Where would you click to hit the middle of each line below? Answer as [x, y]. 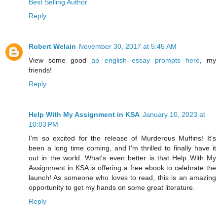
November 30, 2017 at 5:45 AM [128, 47]
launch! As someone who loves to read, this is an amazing [122, 178]
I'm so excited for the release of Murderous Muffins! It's [122, 138]
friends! [40, 70]
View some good [60, 60]
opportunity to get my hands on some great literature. [112, 188]
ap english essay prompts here [146, 60]
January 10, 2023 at [174, 115]
